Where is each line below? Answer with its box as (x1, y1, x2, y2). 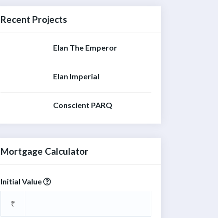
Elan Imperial (53, 72, 99, 81)
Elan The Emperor (53, 43, 117, 53)
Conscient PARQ (53, 100, 112, 110)
